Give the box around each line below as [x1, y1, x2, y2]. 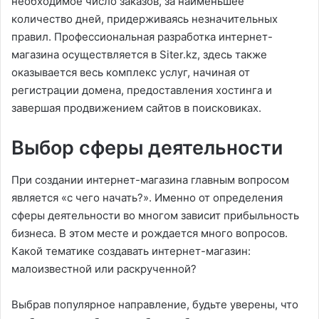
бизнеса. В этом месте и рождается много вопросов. [11, 226, 288, 240]
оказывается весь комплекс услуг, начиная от [11, 66, 250, 80]
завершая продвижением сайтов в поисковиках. [11, 101, 261, 115]
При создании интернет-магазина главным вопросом [11, 172, 289, 187]
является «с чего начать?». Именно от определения [11, 190, 283, 204]
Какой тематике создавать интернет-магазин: [11, 244, 251, 258]
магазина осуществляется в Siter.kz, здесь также [11, 48, 267, 62]
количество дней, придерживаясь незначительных [11, 12, 278, 26]
